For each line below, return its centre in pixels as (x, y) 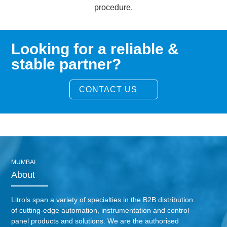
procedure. (113, 7)
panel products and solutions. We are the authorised (95, 221)
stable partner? (66, 64)
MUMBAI (24, 162)
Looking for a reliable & (95, 49)
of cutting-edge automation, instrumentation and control (100, 210)
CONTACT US (108, 89)
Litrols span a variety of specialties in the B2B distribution (102, 199)
